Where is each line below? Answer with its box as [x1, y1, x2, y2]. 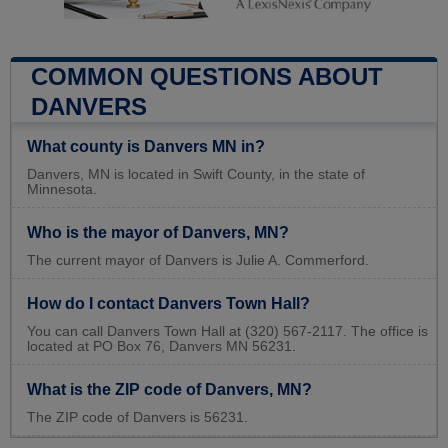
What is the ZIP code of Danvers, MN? [27, 381, 312, 399]
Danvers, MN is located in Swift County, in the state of [27, 167, 365, 183]
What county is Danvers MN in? [27, 138, 265, 156]
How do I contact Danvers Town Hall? [27, 295, 310, 313]
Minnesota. [27, 182, 97, 198]
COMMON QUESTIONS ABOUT [31, 63, 383, 91]
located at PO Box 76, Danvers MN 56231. [27, 339, 296, 355]
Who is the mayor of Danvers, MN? [27, 224, 289, 242]
